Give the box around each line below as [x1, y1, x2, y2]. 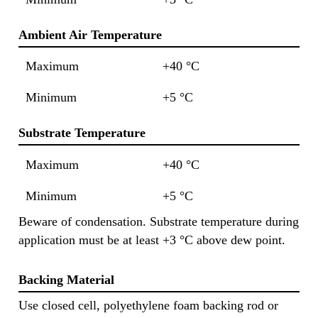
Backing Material [18, 272, 114, 287]
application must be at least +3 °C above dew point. [18, 232, 285, 247]
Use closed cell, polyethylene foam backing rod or [18, 298, 278, 313]
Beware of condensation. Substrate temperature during [18, 214, 299, 229]
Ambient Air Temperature [18, 27, 162, 42]
